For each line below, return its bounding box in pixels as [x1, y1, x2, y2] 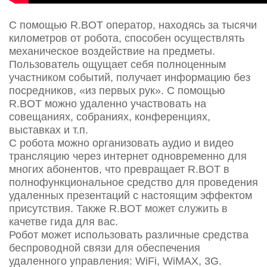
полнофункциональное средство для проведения [9, 176, 258, 188]
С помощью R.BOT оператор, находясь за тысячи [9, 19, 257, 31]
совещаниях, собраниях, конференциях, [9, 111, 210, 123]
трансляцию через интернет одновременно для [9, 150, 247, 162]
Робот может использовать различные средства [9, 229, 249, 241]
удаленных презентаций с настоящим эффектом [9, 190, 252, 201]
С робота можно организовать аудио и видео [9, 137, 234, 149]
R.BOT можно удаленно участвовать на [9, 98, 206, 110]
